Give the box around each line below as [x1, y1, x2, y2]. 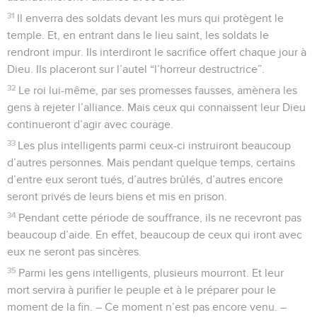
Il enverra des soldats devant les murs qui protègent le [17, 12, 284, 24]
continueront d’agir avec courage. [7, 118, 173, 130]
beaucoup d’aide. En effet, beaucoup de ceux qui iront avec [7, 229, 302, 241]
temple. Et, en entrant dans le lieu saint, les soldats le [7, 29, 269, 41]
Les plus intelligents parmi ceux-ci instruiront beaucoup [18, 139, 292, 151]
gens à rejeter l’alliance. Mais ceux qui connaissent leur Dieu [7, 101, 306, 113]
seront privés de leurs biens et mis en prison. [7, 190, 227, 202]
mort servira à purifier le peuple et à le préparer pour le [7, 284, 276, 296]
